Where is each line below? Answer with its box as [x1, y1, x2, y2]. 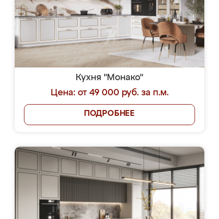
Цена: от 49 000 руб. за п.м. [50, 88, 169, 97]
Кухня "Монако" [76, 73, 143, 82]
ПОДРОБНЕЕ [84, 110, 135, 118]
